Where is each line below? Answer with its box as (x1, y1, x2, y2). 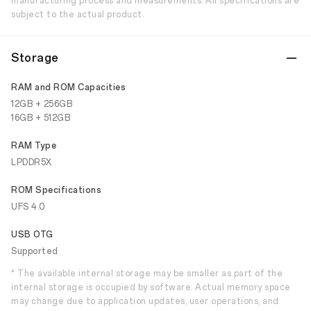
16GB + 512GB (11, 113, 70, 123)
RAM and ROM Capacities (11, 83, 126, 92)
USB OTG (11, 230, 53, 239)
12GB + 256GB (11, 99, 72, 109)
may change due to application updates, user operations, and (11, 296, 279, 306)
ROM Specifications (11, 185, 101, 195)
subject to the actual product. (11, 10, 144, 19)
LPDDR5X (11, 158, 52, 167)
